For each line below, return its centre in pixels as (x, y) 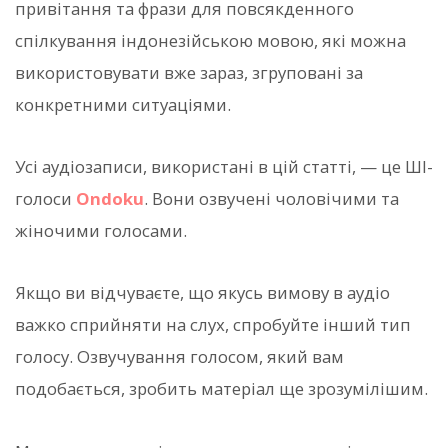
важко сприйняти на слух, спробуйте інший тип (213, 325)
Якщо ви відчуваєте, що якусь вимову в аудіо (202, 293)
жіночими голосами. (101, 231)
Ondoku (110, 199)
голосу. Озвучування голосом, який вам (179, 357)
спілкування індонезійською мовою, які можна (210, 40)
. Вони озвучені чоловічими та (271, 199)
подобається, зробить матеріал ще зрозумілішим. (221, 389)
